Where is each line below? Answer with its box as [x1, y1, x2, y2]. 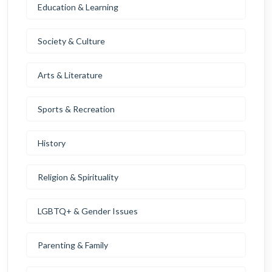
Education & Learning [38, 2, 118, 12]
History [38, 138, 66, 148]
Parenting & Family [38, 240, 108, 250]
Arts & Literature [38, 70, 103, 80]
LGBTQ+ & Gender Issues [38, 206, 138, 216]
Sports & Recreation [38, 104, 115, 114]
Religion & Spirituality [38, 172, 118, 182]
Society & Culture [38, 36, 105, 46]
